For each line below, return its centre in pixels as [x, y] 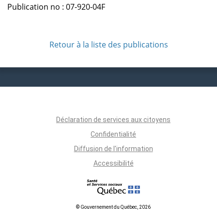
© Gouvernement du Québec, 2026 [113, 207]
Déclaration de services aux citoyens [113, 119]
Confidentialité [113, 134]
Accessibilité [113, 163]
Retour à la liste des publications [108, 44]
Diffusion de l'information [113, 148]
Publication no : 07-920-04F [56, 7]
